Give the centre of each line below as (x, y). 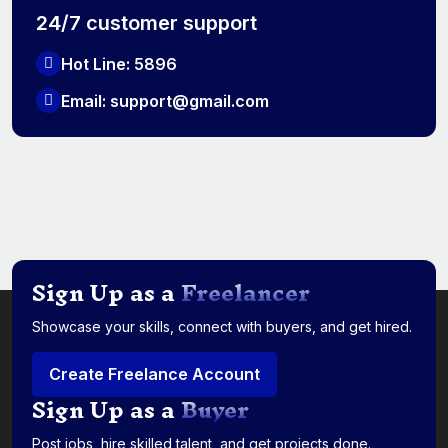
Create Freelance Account (154, 374)
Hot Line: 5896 (119, 63)
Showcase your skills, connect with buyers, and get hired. (222, 326)
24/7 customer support (146, 23)
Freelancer (245, 293)
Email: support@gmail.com (165, 100)
